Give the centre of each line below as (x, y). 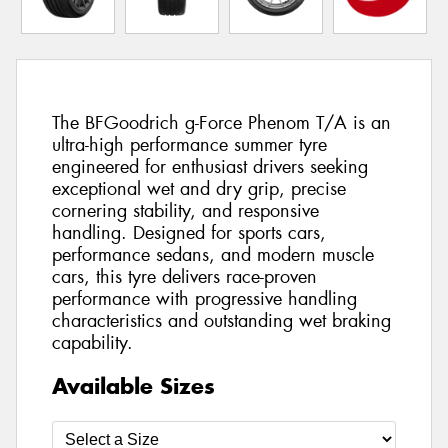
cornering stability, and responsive (185, 211)
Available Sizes (133, 385)
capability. (92, 343)
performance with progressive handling (204, 299)
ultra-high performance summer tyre (189, 145)
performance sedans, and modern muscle (213, 255)
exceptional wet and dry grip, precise (199, 189)
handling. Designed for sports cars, (189, 233)
